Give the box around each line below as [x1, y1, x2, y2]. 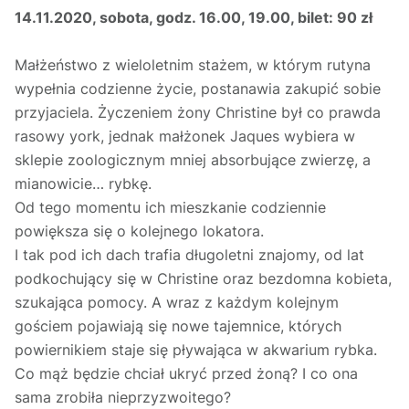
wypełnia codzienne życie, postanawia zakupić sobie [15, 79, 381, 99]
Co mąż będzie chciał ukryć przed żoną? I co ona [15, 364, 358, 383]
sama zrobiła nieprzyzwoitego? [15, 388, 231, 407]
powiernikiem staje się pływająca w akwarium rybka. [15, 341, 377, 360]
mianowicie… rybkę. [15, 174, 152, 194]
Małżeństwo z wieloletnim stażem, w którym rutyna [15, 56, 371, 75]
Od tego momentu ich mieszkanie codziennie [15, 198, 326, 217]
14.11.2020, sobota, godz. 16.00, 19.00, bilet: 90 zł [15, 8, 372, 27]
